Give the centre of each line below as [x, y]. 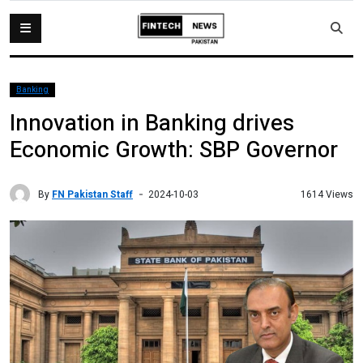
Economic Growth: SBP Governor [174, 150]
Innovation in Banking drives [152, 124]
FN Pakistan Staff [92, 194]
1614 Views [327, 194]
